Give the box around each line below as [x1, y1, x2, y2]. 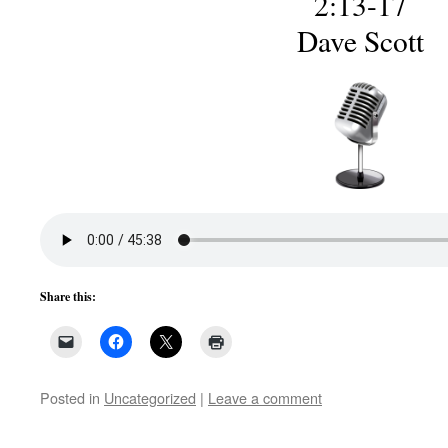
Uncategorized [104, 387, 196, 408]
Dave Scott [296, 21, 424, 60]
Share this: [40, 288, 96, 305]
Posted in [40, 387, 100, 408]
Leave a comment [208, 387, 322, 408]
